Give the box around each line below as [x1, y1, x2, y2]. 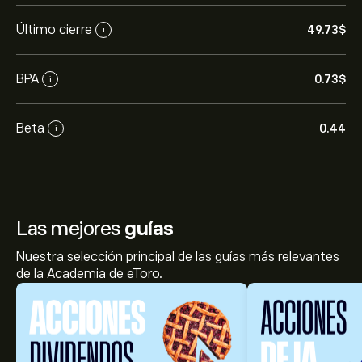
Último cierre [16, 22, 92, 37]
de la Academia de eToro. [16, 267, 162, 281]
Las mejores [16, 217, 124, 239]
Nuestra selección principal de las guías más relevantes [16, 250, 339, 264]
